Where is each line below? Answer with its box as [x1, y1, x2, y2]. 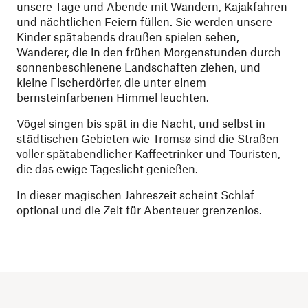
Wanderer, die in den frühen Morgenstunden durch [16, 45, 281, 59]
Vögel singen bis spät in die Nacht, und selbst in [16, 116, 265, 131]
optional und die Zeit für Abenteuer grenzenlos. [16, 203, 262, 217]
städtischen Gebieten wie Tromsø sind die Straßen [16, 131, 279, 146]
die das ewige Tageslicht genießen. [16, 162, 198, 176]
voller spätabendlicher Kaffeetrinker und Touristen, [16, 146, 280, 161]
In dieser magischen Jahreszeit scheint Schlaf [16, 188, 254, 202]
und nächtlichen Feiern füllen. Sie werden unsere [16, 14, 272, 29]
